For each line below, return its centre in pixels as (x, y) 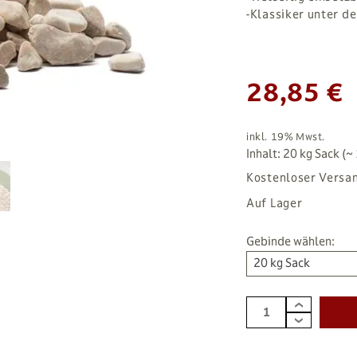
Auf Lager (275, 203)
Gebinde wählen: (290, 241)
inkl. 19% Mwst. (286, 137)
